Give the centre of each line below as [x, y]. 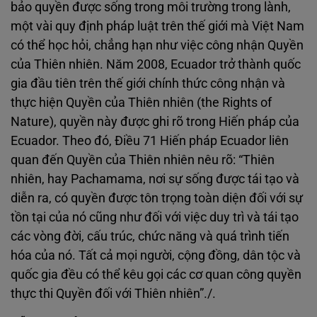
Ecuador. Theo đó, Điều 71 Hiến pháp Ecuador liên [150, 140]
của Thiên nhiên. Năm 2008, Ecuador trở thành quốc [156, 64]
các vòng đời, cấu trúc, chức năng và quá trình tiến [150, 236]
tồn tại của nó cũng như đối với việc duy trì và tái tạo [155, 217]
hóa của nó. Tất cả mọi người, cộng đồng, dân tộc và [156, 255]
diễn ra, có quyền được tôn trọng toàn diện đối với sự [157, 198]
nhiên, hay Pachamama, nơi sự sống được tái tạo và [155, 179]
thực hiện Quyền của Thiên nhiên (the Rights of [141, 102]
